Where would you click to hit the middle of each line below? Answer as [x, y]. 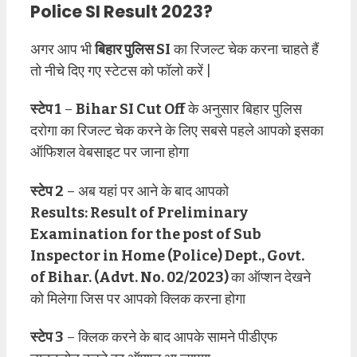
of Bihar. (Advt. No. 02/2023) [131, 277]
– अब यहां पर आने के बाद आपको [146, 191]
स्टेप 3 [47, 337]
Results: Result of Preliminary [139, 212]
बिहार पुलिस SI [133, 49]
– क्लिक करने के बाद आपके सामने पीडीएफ [171, 337]
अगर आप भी [63, 49]
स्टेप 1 [46, 110]
